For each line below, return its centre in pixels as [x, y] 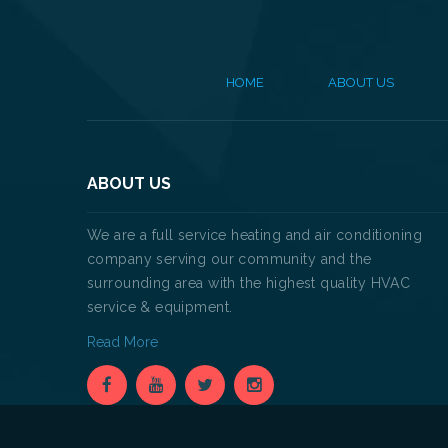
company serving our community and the [229, 258]
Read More [124, 341]
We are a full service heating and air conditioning [255, 234]
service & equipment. [160, 306]
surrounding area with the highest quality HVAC [249, 282]
